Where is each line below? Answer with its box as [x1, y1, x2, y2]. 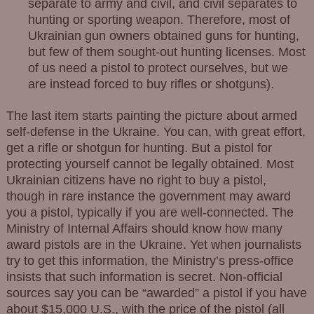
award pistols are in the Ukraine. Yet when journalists [6, 238, 301, 252]
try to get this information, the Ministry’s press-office [6, 254, 294, 268]
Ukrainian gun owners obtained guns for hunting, [28, 29, 300, 43]
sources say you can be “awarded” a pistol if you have [6, 286, 307, 301]
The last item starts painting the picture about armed [6, 109, 297, 123]
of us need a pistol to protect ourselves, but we [28, 61, 289, 76]
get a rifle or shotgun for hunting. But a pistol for [6, 141, 272, 156]
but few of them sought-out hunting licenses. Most [28, 45, 306, 60]
